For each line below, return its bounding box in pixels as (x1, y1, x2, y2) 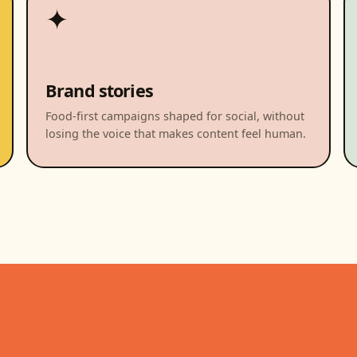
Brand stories (45, 78, 153, 102)
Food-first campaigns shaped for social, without (45, 108, 305, 124)
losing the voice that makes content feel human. (45, 125, 307, 141)
